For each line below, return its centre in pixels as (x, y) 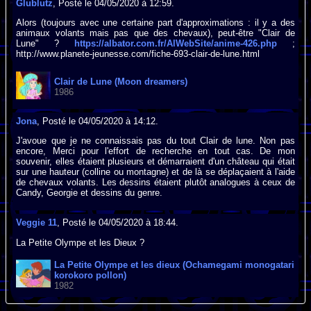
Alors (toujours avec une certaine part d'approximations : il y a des (155, 23)
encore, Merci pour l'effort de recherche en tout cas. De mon (155, 151)
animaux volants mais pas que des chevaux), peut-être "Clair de (155, 33)
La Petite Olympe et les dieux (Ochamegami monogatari (175, 264)
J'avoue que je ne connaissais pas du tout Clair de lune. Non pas (155, 140)
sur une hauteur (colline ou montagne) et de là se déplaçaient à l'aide (155, 171)
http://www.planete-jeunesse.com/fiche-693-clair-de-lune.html (138, 54)
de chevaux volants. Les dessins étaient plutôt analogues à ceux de (155, 182)
